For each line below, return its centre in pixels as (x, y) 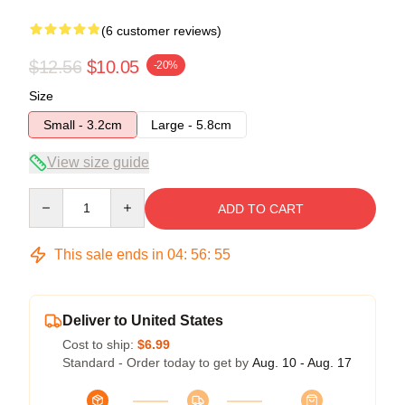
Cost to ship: (100, 344)
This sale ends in (109, 254)
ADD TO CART (260, 208)
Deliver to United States (143, 320)
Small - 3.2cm (83, 124)
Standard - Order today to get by (157, 362)
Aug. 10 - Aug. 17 (302, 362)
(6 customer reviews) (161, 30)
